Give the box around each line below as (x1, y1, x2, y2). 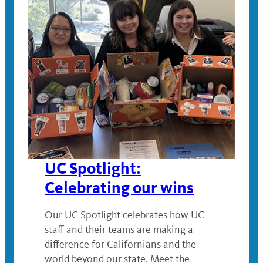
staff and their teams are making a (45, 223, 194, 237)
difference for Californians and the (45, 238, 197, 251)
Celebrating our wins (45, 178, 194, 198)
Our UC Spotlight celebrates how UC (45, 208, 205, 222)
